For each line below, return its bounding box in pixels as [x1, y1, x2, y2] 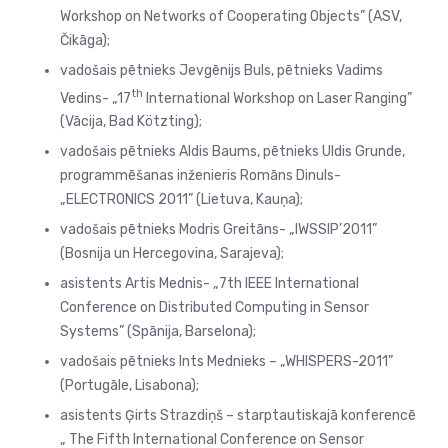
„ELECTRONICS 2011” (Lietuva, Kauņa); [60, 191, 303, 209]
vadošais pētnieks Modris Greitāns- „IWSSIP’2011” [60, 221, 377, 239]
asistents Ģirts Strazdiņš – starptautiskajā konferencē [60, 407, 416, 425]
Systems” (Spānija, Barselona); [60, 323, 256, 341]
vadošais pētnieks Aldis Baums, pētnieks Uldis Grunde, [60, 143, 405, 161]
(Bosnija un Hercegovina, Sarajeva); [60, 245, 284, 263]
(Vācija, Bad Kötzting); [60, 113, 202, 131]
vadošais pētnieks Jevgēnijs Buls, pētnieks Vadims [60, 61, 383, 79]
